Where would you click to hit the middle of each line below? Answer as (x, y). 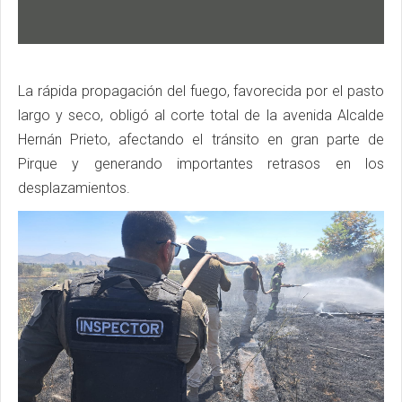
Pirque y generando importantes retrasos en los (201, 164)
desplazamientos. (74, 188)
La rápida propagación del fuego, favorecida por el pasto (201, 92)
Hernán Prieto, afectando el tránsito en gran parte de (201, 140)
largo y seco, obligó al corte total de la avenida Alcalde (201, 116)
